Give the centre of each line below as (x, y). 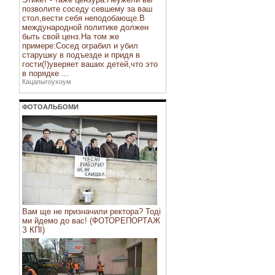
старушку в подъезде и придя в (81, 55)
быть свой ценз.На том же (71, 37)
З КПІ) (33, 230)
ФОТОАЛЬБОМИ (50, 107)
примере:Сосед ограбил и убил (80, 46)
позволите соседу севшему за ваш (87, 9)
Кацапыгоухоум (47, 82)
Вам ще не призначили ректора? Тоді (91, 211)
